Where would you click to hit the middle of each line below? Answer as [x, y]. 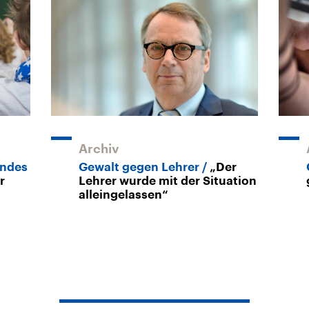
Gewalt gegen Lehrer [139, 167]
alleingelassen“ [123, 195]
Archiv [99, 149]
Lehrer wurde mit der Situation [168, 181]
